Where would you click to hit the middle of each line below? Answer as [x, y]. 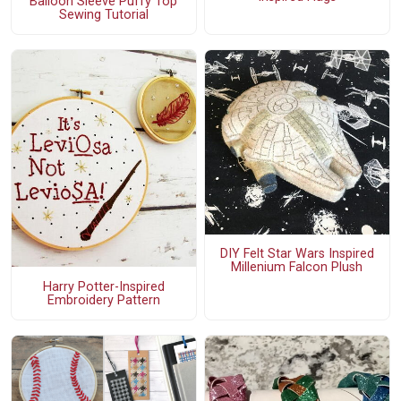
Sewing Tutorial [103, 14]
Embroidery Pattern [103, 300]
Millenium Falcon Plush [297, 267]
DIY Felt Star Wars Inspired [297, 253]
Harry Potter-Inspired [103, 286]
